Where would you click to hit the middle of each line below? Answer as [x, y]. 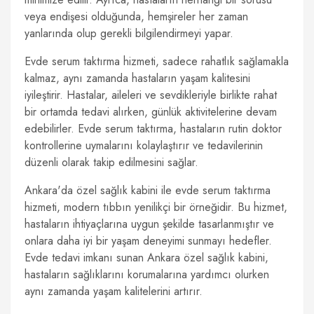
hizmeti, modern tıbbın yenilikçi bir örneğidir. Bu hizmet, [156, 207]
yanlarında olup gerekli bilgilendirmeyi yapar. [129, 33]
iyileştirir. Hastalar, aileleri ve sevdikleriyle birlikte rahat [151, 95]
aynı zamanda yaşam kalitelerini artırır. [114, 291]
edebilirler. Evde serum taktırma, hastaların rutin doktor [153, 129]
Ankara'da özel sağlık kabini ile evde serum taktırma [148, 190]
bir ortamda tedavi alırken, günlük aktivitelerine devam [151, 112]
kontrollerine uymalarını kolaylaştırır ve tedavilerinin [144, 145]
